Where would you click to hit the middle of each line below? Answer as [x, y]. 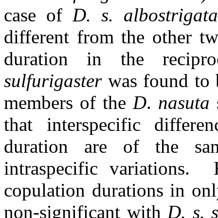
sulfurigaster [56, 81]
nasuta [187, 103]
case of [38, 15]
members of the [68, 103]
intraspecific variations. [97, 168]
